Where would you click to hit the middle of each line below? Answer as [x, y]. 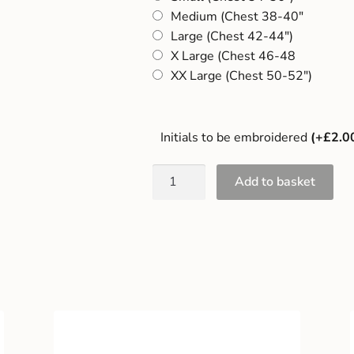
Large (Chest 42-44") [232, 37]
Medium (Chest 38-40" [237, 17]
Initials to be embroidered [233, 137]
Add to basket [275, 181]
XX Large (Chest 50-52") [241, 76]
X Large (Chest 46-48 [233, 56]
